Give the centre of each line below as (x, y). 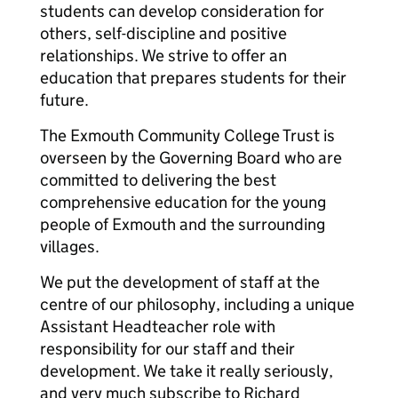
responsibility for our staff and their (167, 349)
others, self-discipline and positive (163, 33)
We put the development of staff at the (180, 282)
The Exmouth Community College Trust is (187, 135)
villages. (70, 247)
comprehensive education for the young (183, 202)
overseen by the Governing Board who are (191, 158)
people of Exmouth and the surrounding (183, 224)
